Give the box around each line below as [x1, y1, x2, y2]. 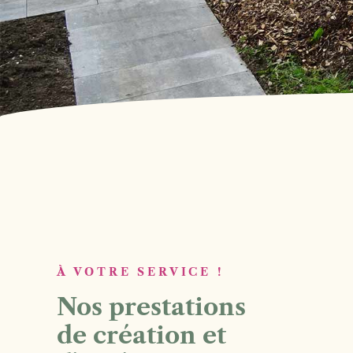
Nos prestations [57, 292, 246, 321]
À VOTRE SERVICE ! [57, 265, 225, 279]
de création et [57, 321, 226, 350]
